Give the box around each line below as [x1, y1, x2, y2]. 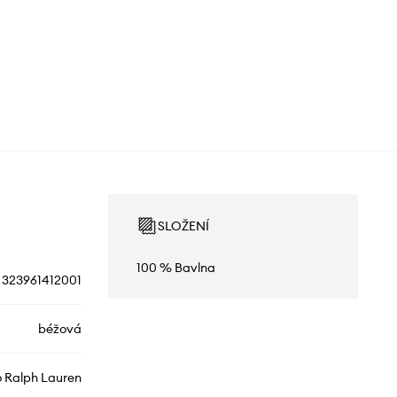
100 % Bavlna [136, 260, 215, 276]
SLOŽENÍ [157, 218, 209, 235]
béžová [37, 321, 82, 338]
